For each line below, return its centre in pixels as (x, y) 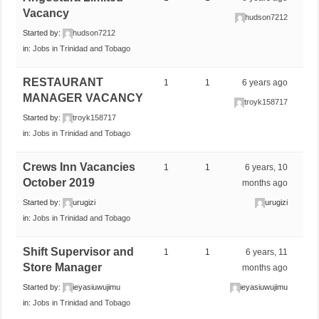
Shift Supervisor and (79, 251)
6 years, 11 (267, 252)
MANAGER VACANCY (83, 98)
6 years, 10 (267, 167)
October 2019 (59, 182)
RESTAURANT (63, 82)
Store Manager (63, 267)
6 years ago (265, 82)
